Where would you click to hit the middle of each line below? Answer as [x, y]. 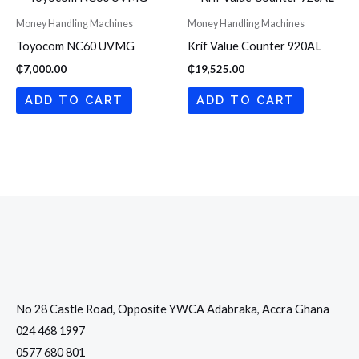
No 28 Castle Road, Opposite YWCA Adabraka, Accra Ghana [173, 309]
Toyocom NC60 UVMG [75, 46]
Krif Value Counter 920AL [254, 46]
